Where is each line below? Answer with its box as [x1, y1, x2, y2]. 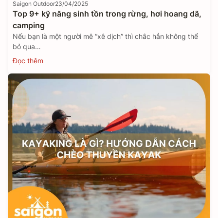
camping [13, 20, 45, 30]
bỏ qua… [13, 42, 41, 51]
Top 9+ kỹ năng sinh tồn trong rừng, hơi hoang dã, [13, 9, 201, 18]
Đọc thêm [13, 56, 43, 65]
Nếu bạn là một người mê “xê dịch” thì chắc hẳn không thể [13, 32, 198, 40]
